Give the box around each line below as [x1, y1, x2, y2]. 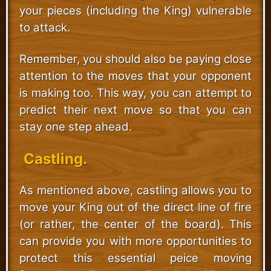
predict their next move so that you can [19, 102, 252, 117]
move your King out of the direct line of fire [19, 200, 252, 214]
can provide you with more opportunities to [19, 233, 252, 248]
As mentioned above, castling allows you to [19, 183, 252, 197]
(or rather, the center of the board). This [19, 217, 252, 231]
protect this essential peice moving [19, 250, 252, 265]
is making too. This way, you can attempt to [19, 85, 252, 100]
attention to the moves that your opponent [19, 68, 252, 83]
